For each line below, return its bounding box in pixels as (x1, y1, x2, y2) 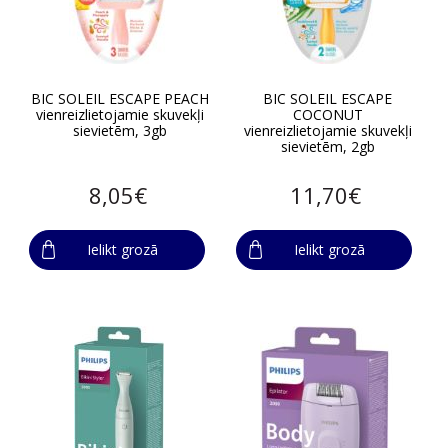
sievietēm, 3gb (73, 120, 168, 140)
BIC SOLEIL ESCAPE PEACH (31, 88, 210, 108)
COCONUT (292, 104, 363, 124)
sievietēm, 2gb (280, 136, 375, 156)
